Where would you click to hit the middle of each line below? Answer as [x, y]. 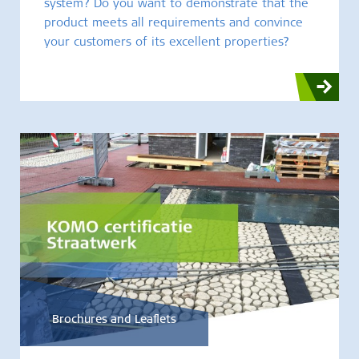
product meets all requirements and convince [173, 24]
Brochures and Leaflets [114, 320]
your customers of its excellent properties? [167, 43]
